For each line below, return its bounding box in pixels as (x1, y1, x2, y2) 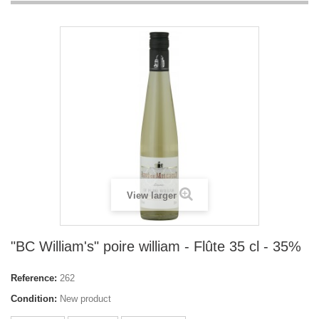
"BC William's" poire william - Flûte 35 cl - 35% (11, 238, 301, 254)
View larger (126, 189, 177, 201)
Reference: (11, 272, 57, 283)
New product (60, 293, 111, 304)
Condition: (11, 293, 57, 304)
